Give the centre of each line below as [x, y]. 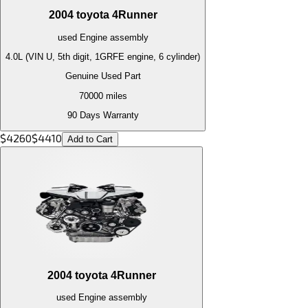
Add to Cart [90, 140]
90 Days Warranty [103, 115]
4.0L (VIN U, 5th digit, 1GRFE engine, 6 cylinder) [103, 56]
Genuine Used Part [103, 76]
